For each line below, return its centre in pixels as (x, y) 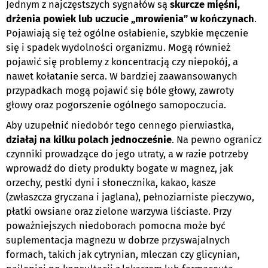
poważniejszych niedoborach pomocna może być (116, 226)
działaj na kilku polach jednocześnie (89, 139)
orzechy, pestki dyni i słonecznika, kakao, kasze (111, 182)
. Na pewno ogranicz (217, 139)
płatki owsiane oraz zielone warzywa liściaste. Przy (119, 211)
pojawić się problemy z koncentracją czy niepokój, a (122, 62)
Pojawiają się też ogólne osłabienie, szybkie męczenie (127, 33)
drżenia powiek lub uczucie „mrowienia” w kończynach (130, 19)
